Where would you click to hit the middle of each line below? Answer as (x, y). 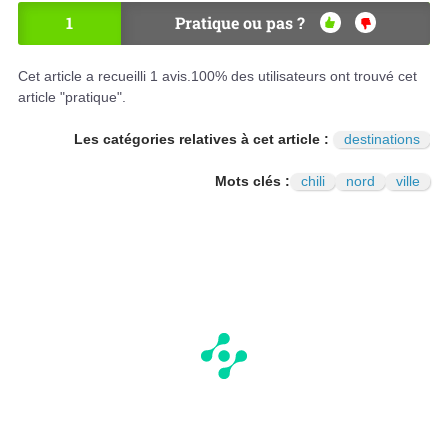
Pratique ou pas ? (240, 22)
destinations (381, 138)
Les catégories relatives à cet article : (203, 138)
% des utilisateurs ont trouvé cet (316, 75)
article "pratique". (72, 96)
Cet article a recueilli (84, 75)
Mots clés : (252, 180)
